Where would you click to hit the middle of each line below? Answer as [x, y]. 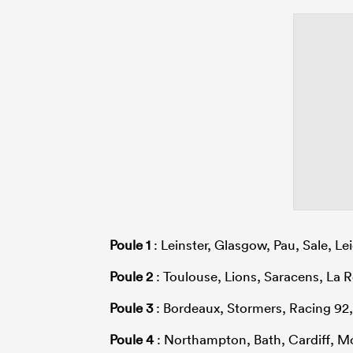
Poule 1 [130, 244]
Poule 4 [132, 339]
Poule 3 [131, 307]
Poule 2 [131, 276]
